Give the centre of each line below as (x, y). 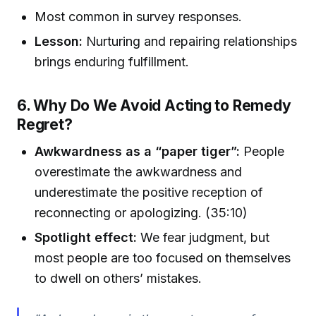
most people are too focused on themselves (163, 257)
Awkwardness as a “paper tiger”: (138, 151)
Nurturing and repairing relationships (190, 42)
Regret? (45, 124)
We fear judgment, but (203, 237)
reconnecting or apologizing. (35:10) (141, 212)
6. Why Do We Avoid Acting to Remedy (154, 105)
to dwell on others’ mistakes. (119, 278)
